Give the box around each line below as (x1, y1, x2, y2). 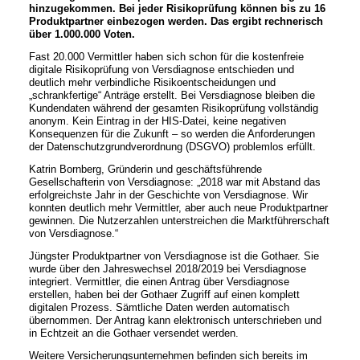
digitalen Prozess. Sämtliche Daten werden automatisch (28, 301, 289, 313)
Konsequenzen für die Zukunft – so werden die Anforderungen (28, 128, 315, 140)
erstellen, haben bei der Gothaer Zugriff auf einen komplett (28, 288, 300, 301)
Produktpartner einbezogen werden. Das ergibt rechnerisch (28, 15, 323, 27)
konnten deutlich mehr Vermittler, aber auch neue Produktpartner (28, 202, 328, 214)
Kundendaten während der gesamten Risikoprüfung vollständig (28, 102, 318, 114)
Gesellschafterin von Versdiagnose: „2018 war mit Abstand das (28, 176, 321, 188)
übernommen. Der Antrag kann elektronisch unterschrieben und (28, 314, 321, 326)
